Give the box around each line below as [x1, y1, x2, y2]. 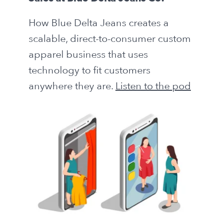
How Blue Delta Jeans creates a [29, 16, 169, 29]
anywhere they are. [29, 79, 115, 92]
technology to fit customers [29, 64, 150, 76]
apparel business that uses [29, 48, 148, 60]
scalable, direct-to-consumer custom [29, 32, 191, 44]
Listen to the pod [115, 79, 191, 92]
